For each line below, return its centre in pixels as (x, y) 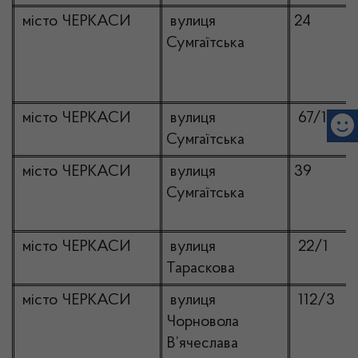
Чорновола (203, 322)
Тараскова (201, 268)
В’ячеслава (202, 344)
